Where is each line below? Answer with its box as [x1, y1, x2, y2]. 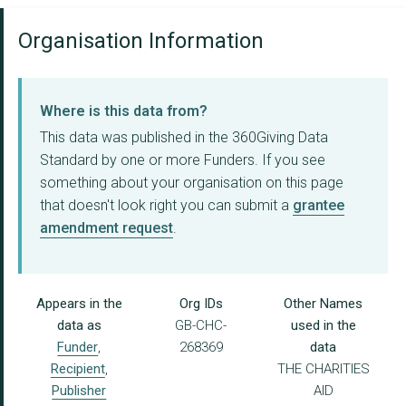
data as [56, 317, 101, 334]
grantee [293, 197, 344, 215]
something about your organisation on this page [40, 174, 343, 192]
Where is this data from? [40, 102, 208, 121]
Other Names [284, 295, 363, 313]
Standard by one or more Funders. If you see [40, 151, 325, 169]
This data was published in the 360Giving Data [40, 129, 328, 147]
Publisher [52, 382, 107, 400]
